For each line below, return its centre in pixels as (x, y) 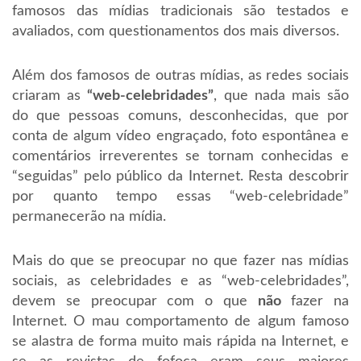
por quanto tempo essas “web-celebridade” (180, 197)
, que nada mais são (282, 96)
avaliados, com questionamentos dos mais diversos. (176, 31)
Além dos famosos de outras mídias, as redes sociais (180, 76)
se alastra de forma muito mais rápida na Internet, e (180, 342)
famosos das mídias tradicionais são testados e (180, 11)
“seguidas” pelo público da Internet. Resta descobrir (180, 176)
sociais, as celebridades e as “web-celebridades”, (180, 281)
